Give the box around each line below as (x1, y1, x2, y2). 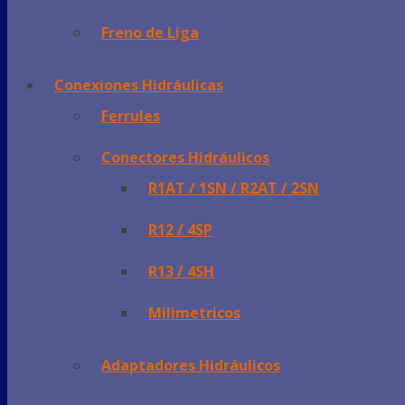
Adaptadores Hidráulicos (101, 354, 280, 375)
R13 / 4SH (148, 260, 214, 281)
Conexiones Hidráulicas (54, 74, 223, 95)
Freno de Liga (101, 22, 199, 42)
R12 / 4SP (148, 219, 212, 240)
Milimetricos (148, 302, 240, 323)
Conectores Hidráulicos (101, 146, 269, 167)
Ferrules (101, 105, 160, 126)
